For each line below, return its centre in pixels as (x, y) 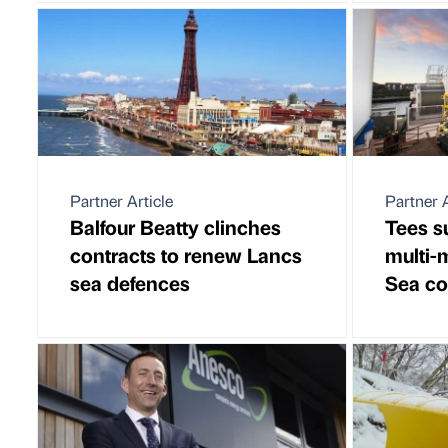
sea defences (130, 282)
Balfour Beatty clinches (175, 226)
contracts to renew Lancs (186, 254)
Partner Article (121, 200)
